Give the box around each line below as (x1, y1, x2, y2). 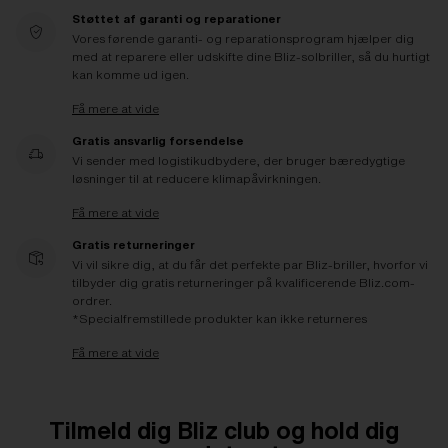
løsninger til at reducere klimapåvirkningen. (72, 171, 321, 185)
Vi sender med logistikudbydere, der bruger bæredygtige (72, 153, 405, 167)
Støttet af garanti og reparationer (72, 11, 281, 25)
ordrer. (72, 293, 112, 307)
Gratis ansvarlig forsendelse (72, 133, 244, 147)
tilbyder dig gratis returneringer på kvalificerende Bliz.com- (72, 275, 415, 289)
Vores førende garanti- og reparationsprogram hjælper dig (72, 31, 414, 45)
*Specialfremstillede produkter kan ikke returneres (72, 311, 367, 325)
